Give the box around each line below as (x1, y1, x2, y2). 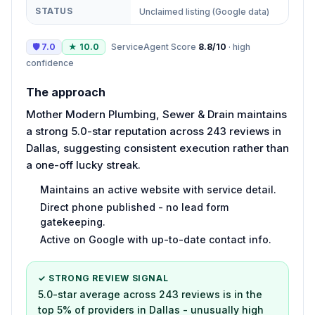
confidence (26, 57, 74, 68)
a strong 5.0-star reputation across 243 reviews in (26, 124, 281, 138)
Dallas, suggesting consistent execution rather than (26, 141, 289, 155)
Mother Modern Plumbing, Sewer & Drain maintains (26, 107, 287, 121)
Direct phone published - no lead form (40, 200, 229, 213)
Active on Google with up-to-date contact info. (40, 233, 271, 245)
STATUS (35, 5, 73, 16)
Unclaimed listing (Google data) (139, 6, 269, 17)
